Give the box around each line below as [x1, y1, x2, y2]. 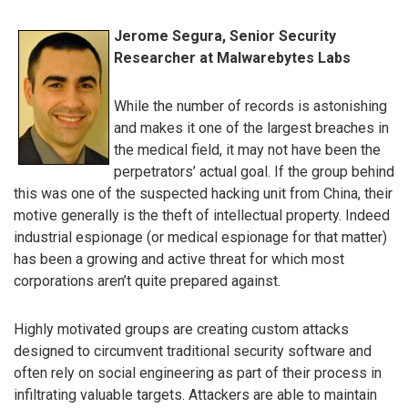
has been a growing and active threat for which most [14, 250, 344, 268]
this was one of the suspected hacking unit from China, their [14, 184, 393, 202]
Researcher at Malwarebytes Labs [114, 48, 351, 66]
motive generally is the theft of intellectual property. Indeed [14, 206, 390, 224]
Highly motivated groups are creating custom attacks [14, 320, 349, 338]
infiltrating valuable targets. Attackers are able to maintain [14, 385, 377, 403]
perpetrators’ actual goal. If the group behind [114, 162, 394, 180]
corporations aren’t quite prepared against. [14, 271, 280, 290]
